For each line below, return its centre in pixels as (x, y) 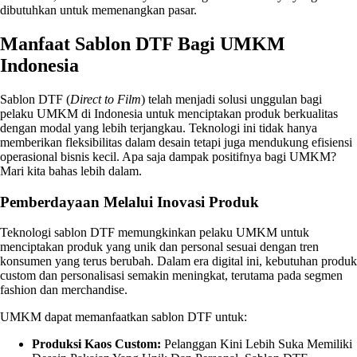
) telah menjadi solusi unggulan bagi (231, 99)
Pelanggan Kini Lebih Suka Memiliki (257, 344)
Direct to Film (106, 99)
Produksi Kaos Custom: (96, 344)
